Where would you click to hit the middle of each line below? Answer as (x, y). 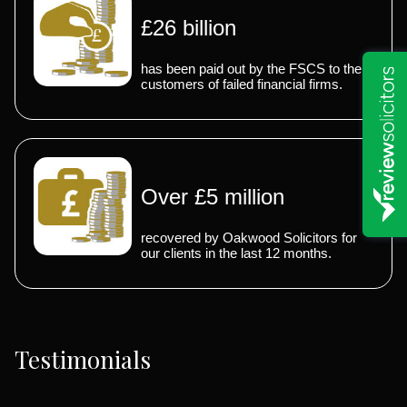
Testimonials (83, 359)
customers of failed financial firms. (242, 84)
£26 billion (189, 27)
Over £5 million (213, 196)
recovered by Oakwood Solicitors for (249, 237)
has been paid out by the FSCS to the (251, 68)
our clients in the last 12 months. (236, 253)
